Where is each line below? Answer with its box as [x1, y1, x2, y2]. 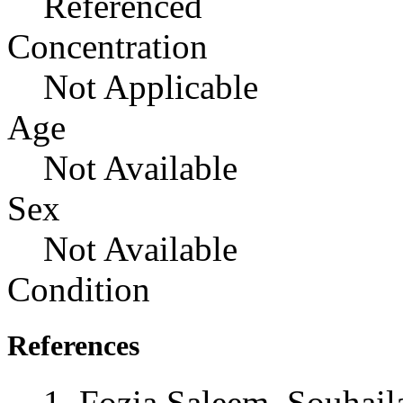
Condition [7, 269, 150, 309]
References [7, 328, 139, 362]
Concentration [7, 26, 208, 66]
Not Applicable [43, 67, 258, 106]
